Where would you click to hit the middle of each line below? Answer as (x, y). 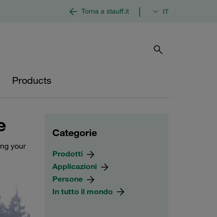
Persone (69, 178)
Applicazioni (76, 166)
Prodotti (69, 154)
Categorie (75, 132)
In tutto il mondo (84, 191)
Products (32, 80)
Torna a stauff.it (105, 11)
